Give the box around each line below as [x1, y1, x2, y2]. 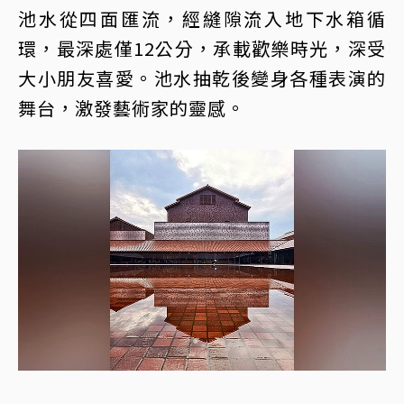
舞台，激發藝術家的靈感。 [18, 95, 245, 122]
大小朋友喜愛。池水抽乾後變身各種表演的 [18, 65, 386, 92]
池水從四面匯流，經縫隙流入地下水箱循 [18, 5, 386, 32]
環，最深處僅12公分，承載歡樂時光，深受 [18, 35, 386, 62]
